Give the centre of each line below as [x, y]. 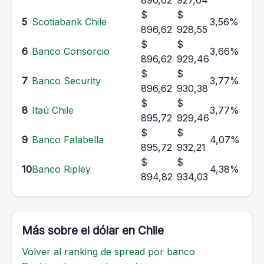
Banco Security [66, 81]
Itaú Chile [53, 110]
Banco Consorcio [71, 51]
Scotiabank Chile [69, 22]
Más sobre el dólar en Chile [93, 230]
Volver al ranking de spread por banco [108, 252]
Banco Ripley [61, 169]
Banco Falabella [68, 140]
